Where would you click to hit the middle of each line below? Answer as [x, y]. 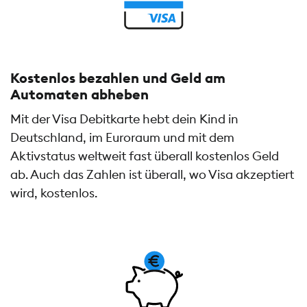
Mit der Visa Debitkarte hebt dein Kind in [124, 119]
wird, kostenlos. [54, 193]
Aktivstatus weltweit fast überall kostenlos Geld [145, 156]
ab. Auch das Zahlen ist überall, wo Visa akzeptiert [152, 175]
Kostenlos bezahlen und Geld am [118, 78]
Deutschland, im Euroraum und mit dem [122, 138]
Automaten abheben [79, 94]
